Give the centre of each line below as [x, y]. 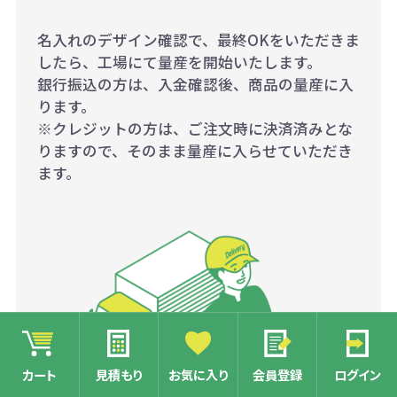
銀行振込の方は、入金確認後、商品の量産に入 [195, 85]
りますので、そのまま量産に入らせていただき [195, 151]
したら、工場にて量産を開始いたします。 [179, 62]
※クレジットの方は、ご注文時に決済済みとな [195, 129]
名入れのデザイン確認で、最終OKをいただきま [198, 40]
